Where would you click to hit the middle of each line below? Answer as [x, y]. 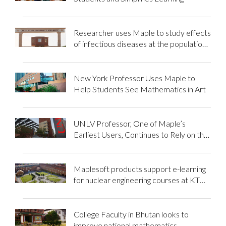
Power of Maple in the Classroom [130, 145]
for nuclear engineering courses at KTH [140, 180]
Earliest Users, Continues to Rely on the [141, 134]
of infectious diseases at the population [140, 43]
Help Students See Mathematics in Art [139, 89]
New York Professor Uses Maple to [134, 78]
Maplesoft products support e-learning [139, 168]
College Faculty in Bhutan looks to [131, 214]
